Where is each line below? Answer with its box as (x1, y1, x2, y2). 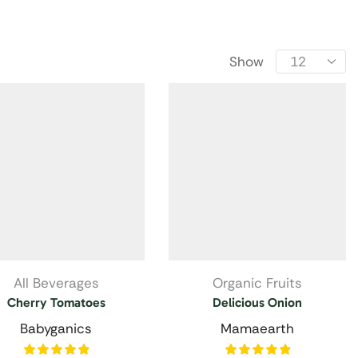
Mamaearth (221, 319, 294, 337)
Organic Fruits (213, 273, 302, 292)
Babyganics (20, 319, 92, 337)
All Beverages (13, 273, 99, 292)
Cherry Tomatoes (6, 294, 105, 310)
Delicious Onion (213, 294, 302, 310)
